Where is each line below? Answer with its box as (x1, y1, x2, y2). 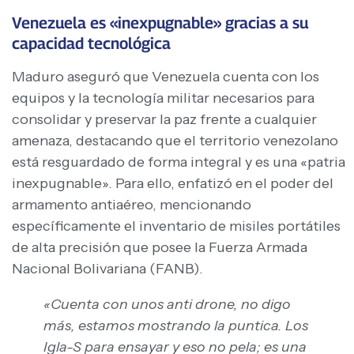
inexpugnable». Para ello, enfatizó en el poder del (12, 175, 333, 193)
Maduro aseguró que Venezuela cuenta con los (12, 68, 319, 86)
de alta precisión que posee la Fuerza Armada (12, 239, 307, 257)
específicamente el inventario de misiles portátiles (12, 217, 341, 235)
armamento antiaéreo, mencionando (12, 196, 251, 214)
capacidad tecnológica (12, 34, 171, 54)
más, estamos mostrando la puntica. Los (43, 317, 308, 335)
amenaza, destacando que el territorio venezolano (12, 132, 338, 150)
